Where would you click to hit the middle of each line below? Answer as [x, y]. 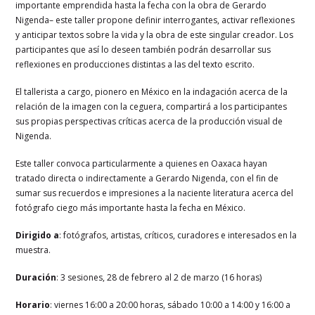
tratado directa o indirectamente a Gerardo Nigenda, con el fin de [147, 178]
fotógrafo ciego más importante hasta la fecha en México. [131, 207]
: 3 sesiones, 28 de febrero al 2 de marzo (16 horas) [159, 277]
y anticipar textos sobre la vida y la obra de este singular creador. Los [155, 34]
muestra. [33, 250]
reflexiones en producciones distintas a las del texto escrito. [135, 64]
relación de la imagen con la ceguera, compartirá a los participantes [152, 106]
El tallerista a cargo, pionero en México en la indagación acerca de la [152, 91]
